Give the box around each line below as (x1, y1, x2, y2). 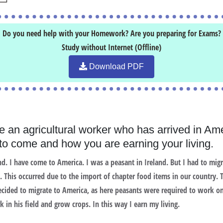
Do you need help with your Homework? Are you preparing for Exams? (2, 28, 221, 39)
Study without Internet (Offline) (62, 42, 161, 53)
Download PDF (87, 62, 144, 71)
